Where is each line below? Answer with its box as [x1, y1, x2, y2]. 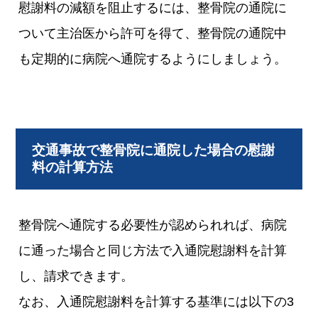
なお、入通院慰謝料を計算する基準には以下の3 [18, 295, 295, 309]
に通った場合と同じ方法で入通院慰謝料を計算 [18, 243, 287, 258]
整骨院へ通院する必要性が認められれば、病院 [18, 218, 287, 232]
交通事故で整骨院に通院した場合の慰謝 [32, 143, 275, 158]
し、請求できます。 [18, 269, 134, 283]
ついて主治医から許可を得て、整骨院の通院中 [18, 26, 287, 40]
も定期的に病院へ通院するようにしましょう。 [18, 52, 287, 66]
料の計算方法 [32, 160, 114, 175]
